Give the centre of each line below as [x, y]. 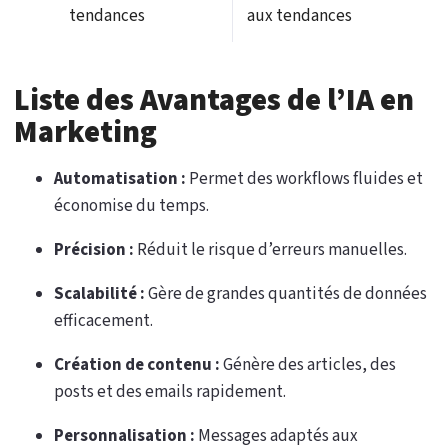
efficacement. [103, 320]
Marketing [85, 132]
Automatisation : [120, 178]
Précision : [94, 249]
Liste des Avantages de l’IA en [214, 100]
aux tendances [299, 15]
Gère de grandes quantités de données [286, 293]
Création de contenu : [137, 364]
